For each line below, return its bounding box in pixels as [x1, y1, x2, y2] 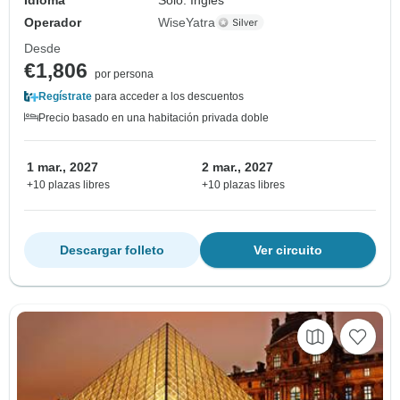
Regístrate [38, 89, 92, 103]
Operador [24, 14, 81, 29]
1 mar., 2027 [27, 159, 98, 174]
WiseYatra [158, 14, 216, 29]
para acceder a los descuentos [92, 89, 244, 103]
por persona [95, 67, 154, 80]
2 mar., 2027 [202, 159, 273, 174]
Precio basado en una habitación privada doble [38, 111, 269, 124]
